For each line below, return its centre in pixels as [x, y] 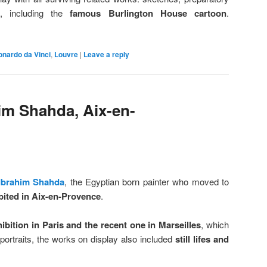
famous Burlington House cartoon [148, 13]
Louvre [66, 55]
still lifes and [202, 239]
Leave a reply [106, 55]
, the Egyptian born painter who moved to [147, 181]
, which [215, 225]
